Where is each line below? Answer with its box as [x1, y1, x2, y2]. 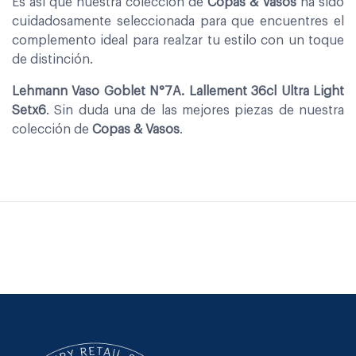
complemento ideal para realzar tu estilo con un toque [12, 33, 344, 47]
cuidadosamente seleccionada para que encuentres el [12, 14, 344, 28]
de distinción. [12, 52, 93, 66]
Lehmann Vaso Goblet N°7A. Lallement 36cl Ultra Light [12, 84, 344, 98]
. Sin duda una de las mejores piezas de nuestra [46, 103, 344, 117]
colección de [12, 122, 92, 136]
